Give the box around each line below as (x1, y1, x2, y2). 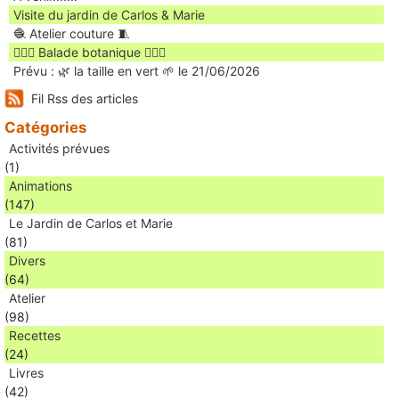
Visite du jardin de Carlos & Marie (13, 6, 205, 22)
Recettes (9, 327, 61, 343)
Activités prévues (9, 140, 110, 156)
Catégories (4, 118, 86, 136)
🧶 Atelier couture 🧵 (13, 25, 130, 41)
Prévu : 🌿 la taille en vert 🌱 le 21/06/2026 (13, 62, 260, 78)
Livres (9, 364, 44, 380)
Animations (9, 177, 72, 193)
